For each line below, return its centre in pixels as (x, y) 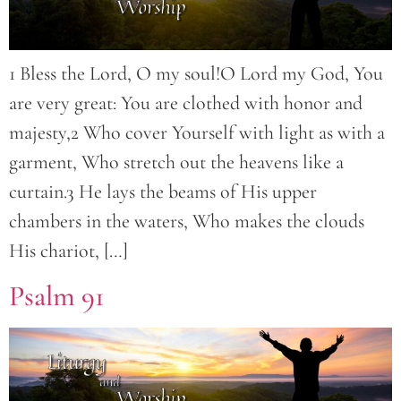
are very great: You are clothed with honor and (186, 103)
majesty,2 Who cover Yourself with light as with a (197, 133)
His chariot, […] (68, 251)
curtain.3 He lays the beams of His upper (163, 192)
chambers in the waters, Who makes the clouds (187, 222)
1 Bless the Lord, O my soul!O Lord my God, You (196, 74)
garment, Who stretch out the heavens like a (176, 162)
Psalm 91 (57, 295)
